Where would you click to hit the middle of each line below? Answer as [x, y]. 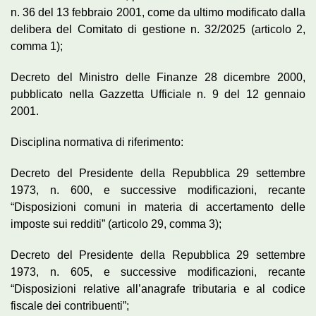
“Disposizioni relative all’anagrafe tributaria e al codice [158, 288]
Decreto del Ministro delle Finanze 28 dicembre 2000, [158, 77]
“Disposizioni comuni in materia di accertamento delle [158, 207]
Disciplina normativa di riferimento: [97, 142]
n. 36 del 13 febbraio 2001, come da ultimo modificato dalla [158, 12]
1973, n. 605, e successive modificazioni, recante [158, 272]
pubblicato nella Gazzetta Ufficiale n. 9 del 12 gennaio [158, 94]
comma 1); [37, 46]
